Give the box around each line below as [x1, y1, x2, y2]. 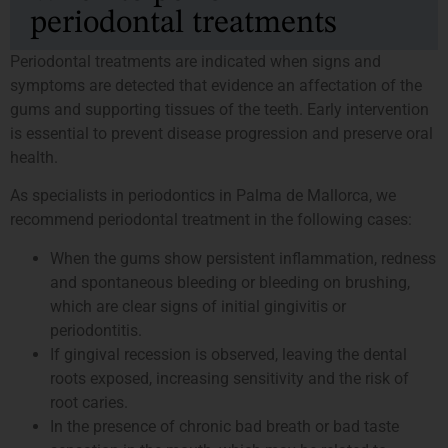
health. [10, 148, 58, 168]
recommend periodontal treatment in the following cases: [10, 210, 412, 230]
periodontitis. [50, 320, 142, 340]
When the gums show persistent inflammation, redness [50, 248, 436, 268]
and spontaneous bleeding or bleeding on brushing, [50, 272, 410, 292]
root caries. [50, 392, 128, 412]
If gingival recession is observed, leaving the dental [50, 344, 407, 364]
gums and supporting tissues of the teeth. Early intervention [10, 100, 429, 120]
